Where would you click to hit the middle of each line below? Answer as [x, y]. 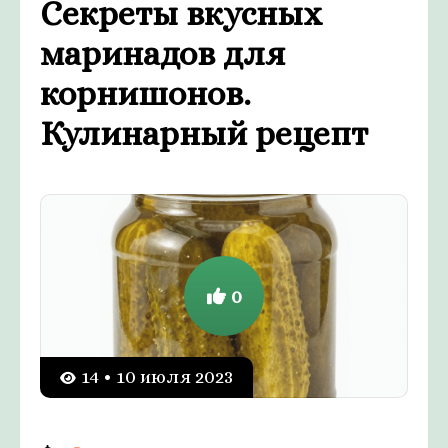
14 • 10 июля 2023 [157, 377]
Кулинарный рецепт [204, 133]
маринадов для [162, 53]
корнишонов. [145, 93]
